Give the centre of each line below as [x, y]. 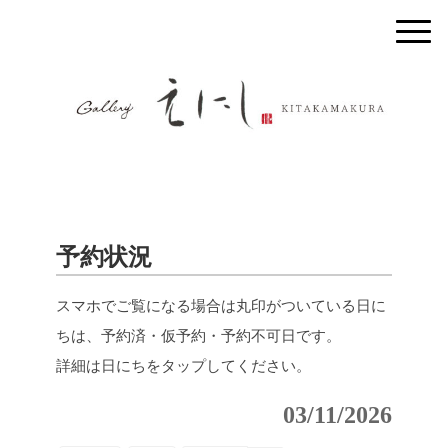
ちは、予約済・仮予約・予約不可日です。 [198, 336]
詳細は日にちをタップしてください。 [183, 366]
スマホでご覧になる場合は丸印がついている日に [221, 306]
